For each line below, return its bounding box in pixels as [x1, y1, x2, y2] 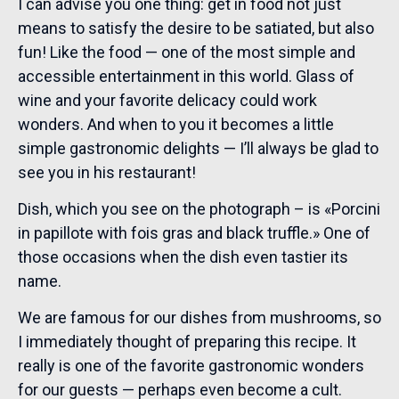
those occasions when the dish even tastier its [18, 247, 348, 266]
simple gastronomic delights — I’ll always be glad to [18, 138, 379, 158]
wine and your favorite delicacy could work [18, 90, 317, 110]
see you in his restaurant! [18, 162, 196, 182]
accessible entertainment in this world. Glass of [18, 66, 354, 85]
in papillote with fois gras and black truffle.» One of [18, 223, 370, 242]
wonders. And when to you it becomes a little [18, 114, 334, 134]
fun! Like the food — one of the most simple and [18, 42, 355, 61]
